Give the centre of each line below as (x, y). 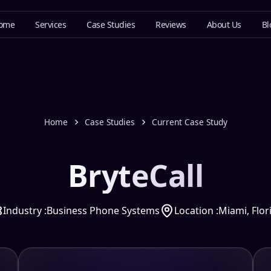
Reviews (171, 24)
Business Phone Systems (103, 211)
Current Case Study (189, 122)
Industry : (24, 211)
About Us (224, 24)
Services (51, 24)
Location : (196, 211)
